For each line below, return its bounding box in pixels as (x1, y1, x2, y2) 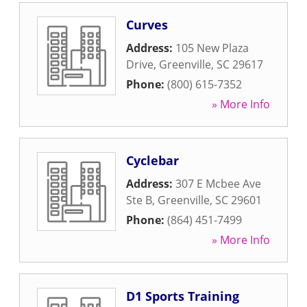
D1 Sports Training (126, 288, 239, 304)
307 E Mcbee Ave (175, 176, 261, 191)
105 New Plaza (175, 40, 249, 56)
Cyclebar (126, 152, 179, 169)
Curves (126, 16, 168, 33)
